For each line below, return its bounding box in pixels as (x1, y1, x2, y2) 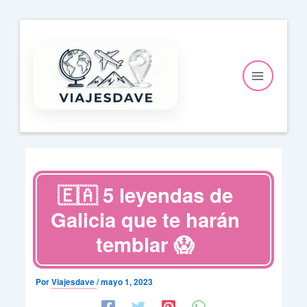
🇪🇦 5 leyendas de (57, 180, 233, 210)
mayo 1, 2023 (100, 275, 153, 288)
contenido (19, 53, 68, 68)
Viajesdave (51, 275, 97, 288)
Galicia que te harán (50, 205, 240, 234)
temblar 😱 (96, 230, 195, 259)
